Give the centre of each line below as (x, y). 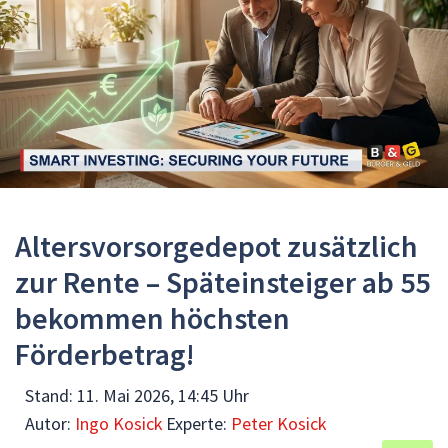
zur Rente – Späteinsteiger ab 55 (222, 282)
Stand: (51, 395)
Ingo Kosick (119, 423)
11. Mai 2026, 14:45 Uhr (163, 395)
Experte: (198, 423)
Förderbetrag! (105, 354)
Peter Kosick (279, 423)
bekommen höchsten (152, 318)
